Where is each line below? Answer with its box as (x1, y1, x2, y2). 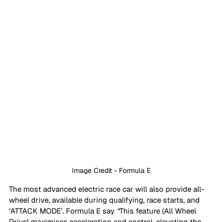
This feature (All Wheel (119, 206, 198, 216)
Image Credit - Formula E (71, 166, 151, 175)
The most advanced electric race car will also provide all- (9, 184, 204, 194)
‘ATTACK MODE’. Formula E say (9, 206, 116, 216)
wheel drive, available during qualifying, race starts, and (9, 195, 202, 205)
